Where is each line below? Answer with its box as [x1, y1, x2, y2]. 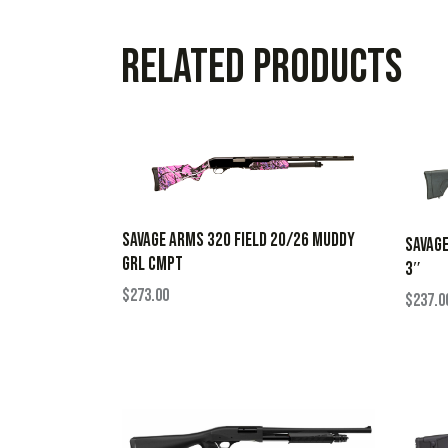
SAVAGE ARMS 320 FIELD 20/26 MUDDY [122, 229, 355, 253]
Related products [121, 39, 402, 96]
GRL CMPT [122, 253, 183, 277]
